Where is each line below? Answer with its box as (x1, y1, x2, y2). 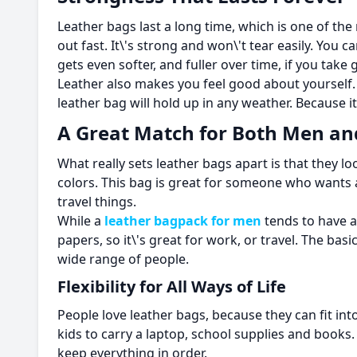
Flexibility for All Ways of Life (57, 276, 290, 297)
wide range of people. (57, 250, 192, 268)
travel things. (57, 193, 139, 210)
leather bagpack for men (104, 212, 261, 229)
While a (57, 212, 104, 229)
